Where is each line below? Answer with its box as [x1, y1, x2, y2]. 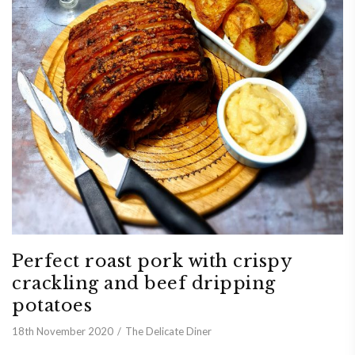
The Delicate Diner [125, 325, 212, 338]
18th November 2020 [12, 325, 113, 338]
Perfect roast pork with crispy [12, 250, 292, 273]
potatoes [12, 295, 92, 317]
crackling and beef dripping [12, 273, 276, 295]
